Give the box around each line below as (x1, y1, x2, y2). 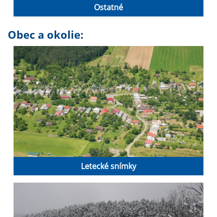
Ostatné (94, 2, 123, 13)
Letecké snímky (81, 161, 136, 172)
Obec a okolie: (8, 27, 83, 43)
